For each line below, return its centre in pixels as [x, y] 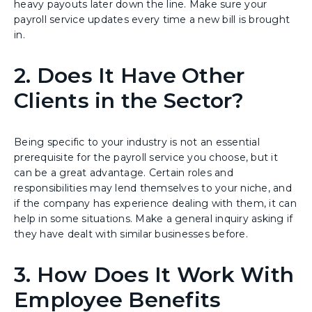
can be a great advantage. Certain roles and [124, 173]
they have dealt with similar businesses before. [132, 234]
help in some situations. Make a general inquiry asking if [154, 219]
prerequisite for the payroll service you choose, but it [146, 158]
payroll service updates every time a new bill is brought [152, 20]
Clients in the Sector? [129, 101]
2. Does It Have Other [130, 76]
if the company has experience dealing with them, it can [155, 204]
